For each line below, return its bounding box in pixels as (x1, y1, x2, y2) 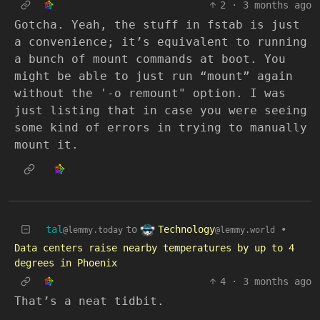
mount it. (14, 137, 79, 151)
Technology (158, 223, 215, 235)
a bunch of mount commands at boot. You (14, 51, 286, 66)
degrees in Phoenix (14, 256, 117, 269)
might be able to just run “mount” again (14, 69, 293, 83)
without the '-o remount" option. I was (14, 86, 286, 100)
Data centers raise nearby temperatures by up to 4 (14, 241, 294, 254)
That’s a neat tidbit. (14, 294, 164, 308)
